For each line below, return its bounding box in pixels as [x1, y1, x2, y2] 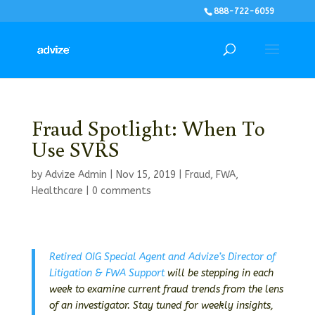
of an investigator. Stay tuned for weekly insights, [49, 300, 274, 311]
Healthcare [31, 185, 83, 197]
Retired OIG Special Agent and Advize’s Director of [49, 251, 276, 263]
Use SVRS [31, 135, 120, 162]
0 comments [91, 185, 151, 197]
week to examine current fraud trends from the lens [49, 283, 283, 295]
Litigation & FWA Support [49, 267, 165, 279]
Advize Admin [44, 169, 107, 181]
